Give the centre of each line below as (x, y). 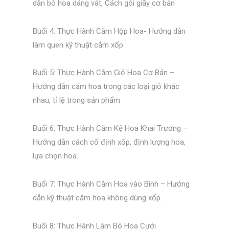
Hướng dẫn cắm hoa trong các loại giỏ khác (106, 87)
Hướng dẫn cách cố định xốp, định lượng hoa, (109, 142)
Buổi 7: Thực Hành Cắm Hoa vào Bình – (99, 184)
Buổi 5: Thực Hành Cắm (73, 73)
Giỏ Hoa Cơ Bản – (144, 73)
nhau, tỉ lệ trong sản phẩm (76, 100)
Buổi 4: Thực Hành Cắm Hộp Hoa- (90, 31)
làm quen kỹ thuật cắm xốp (78, 45)
